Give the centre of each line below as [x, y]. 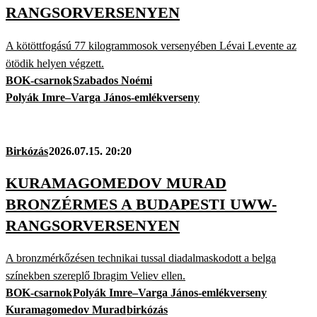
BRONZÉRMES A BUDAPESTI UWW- [141, 204]
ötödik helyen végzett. [55, 63]
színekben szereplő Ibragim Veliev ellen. [96, 276]
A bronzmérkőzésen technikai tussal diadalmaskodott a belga [141, 258]
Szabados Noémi [113, 80]
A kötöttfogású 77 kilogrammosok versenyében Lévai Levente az [151, 45]
